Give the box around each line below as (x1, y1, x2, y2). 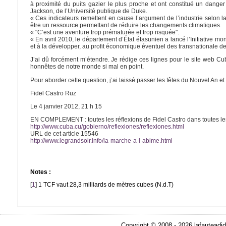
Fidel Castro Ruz (30, 89, 76, 97)
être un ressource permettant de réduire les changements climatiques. (30, 22, 221, 29)
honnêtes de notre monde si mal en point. (30, 63, 144, 71)
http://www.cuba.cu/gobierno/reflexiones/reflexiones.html (30, 123, 184, 131)
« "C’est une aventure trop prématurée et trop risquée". (30, 29, 179, 36)
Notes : (30, 168, 51, 176)
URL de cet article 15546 (30, 130, 98, 138)
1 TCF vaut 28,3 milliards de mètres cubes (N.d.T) (38, 181, 174, 188)
